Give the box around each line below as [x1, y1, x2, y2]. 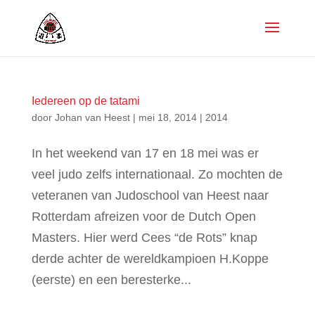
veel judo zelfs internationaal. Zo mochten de [31, 167, 283, 181]
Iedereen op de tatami [31, 95, 140, 107]
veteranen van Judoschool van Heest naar [31, 188, 269, 202]
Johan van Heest [54, 112, 130, 123]
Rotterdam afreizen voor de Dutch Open [31, 210, 256, 224]
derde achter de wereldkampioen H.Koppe [31, 252, 269, 266]
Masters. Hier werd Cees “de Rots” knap [31, 231, 257, 245]
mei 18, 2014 [138, 112, 197, 123]
